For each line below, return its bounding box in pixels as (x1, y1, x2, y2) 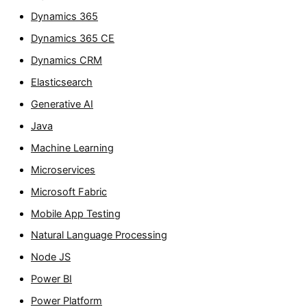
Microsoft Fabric (31, 185, 108, 198)
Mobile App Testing (31, 207, 121, 220)
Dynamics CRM (31, 53, 103, 66)
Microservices (31, 163, 96, 176)
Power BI (31, 273, 73, 286)
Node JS (31, 251, 71, 264)
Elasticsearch (31, 75, 93, 88)
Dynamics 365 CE (31, 32, 115, 45)
